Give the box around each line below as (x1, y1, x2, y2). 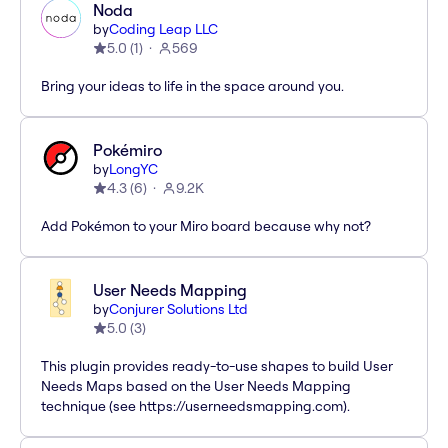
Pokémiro (93, 140, 162, 161)
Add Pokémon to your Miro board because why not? (41, 217, 371, 236)
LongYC (109, 160, 158, 179)
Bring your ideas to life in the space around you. (41, 77, 344, 96)
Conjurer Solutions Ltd (109, 300, 248, 319)
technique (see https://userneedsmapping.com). (41, 397, 350, 416)
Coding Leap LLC (109, 20, 218, 39)
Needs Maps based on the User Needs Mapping (41, 377, 351, 396)
